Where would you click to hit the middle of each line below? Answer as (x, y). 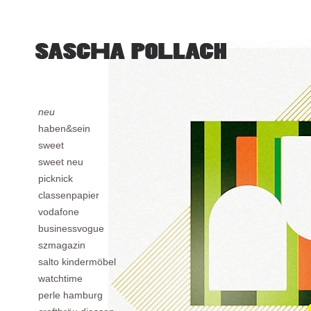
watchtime (60, 278)
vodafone (59, 212)
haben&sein (64, 128)
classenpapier (69, 195)
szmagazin (62, 245)
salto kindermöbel (77, 262)
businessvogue (71, 228)
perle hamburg (70, 295)
